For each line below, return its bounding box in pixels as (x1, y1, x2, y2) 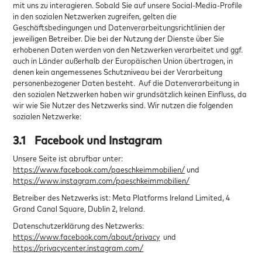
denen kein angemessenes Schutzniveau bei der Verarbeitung (13, 66, 223, 77)
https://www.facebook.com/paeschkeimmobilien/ (13, 164, 185, 174)
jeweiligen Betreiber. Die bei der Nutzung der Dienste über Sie (13, 33, 225, 43)
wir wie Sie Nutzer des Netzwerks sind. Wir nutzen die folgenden (13, 99, 233, 110)
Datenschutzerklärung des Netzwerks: (13, 220, 144, 230)
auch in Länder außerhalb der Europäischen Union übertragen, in (13, 55, 233, 65)
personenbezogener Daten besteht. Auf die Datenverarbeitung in (13, 77, 240, 88)
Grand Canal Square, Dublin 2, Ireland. (13, 203, 146, 213)
